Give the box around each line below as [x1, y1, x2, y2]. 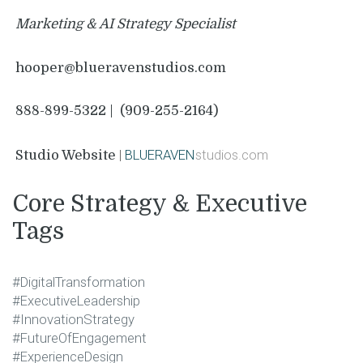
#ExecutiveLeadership [12, 293, 140, 310]
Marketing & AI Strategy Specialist [15, 16, 236, 32]
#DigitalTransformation [12, 274, 145, 291]
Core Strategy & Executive [12, 190, 307, 218]
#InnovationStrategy [12, 311, 135, 328]
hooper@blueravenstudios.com [15, 59, 226, 75]
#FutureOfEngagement [12, 330, 147, 347]
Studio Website [12, 147, 116, 163]
